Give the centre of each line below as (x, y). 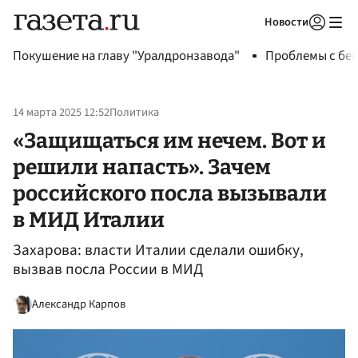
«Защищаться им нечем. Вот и (169, 140)
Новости (286, 22)
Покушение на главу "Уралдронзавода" (126, 56)
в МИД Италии (89, 219)
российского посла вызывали (170, 193)
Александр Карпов (79, 304)
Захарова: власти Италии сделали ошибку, (158, 251)
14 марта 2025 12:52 (61, 113)
